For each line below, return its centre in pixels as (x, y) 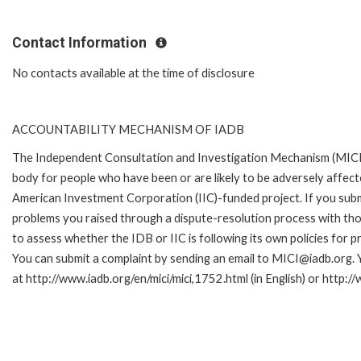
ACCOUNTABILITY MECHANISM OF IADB (128, 129)
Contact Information (81, 43)
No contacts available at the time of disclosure (133, 73)
